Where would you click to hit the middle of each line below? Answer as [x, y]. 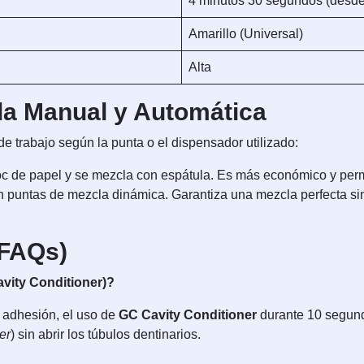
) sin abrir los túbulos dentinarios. [106, 335]
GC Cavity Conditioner [188, 315]
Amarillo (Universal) [246, 34]
